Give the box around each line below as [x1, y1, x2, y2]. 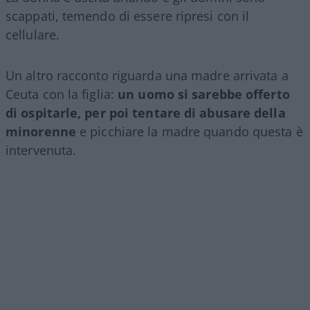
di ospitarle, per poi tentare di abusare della [6, 104, 286, 122]
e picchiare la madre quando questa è [75, 123, 303, 140]
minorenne [6, 123, 76, 140]
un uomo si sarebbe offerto [118, 86, 290, 103]
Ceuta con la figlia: [6, 86, 118, 103]
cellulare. [6, 26, 60, 44]
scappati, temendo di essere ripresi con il [6, 8, 250, 25]
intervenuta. [6, 142, 77, 159]
